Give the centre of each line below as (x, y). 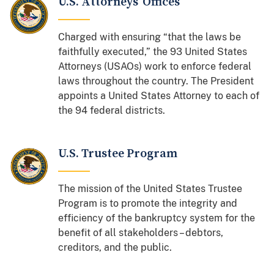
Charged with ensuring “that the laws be (150, 37)
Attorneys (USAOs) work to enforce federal (155, 66)
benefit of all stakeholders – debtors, (141, 232)
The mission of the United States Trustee (150, 188)
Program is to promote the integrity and (148, 203)
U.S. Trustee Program (118, 154)
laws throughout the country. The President (156, 81)
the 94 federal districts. (112, 110)
